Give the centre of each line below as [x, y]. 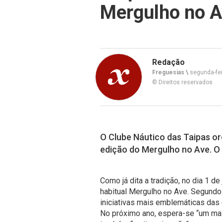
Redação [168, 62]
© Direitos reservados [182, 82]
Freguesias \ [170, 72]
